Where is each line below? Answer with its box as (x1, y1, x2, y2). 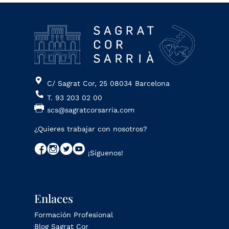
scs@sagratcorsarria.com (47, 105, 135, 114)
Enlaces (34, 190, 74, 206)
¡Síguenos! (85, 148, 124, 157)
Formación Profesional (34, 210, 113, 219)
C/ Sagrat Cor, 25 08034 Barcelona (47, 79, 170, 87)
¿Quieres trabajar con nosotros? (34, 124, 148, 133)
